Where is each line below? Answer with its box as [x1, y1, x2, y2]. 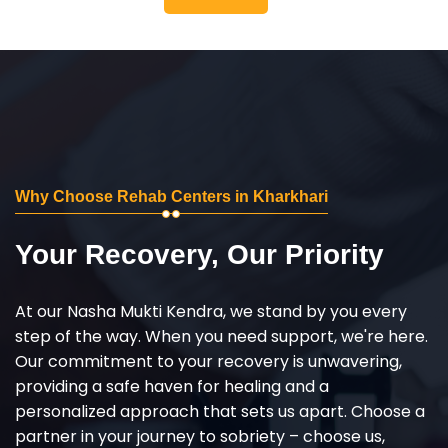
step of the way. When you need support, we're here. [15, 324, 428, 348]
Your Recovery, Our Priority [15, 238, 384, 270]
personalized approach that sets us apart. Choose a [15, 399, 425, 423]
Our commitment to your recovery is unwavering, [15, 349, 402, 373]
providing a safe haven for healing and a [15, 374, 329, 398]
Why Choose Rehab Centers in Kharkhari [15, 187, 328, 205]
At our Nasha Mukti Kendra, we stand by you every [15, 299, 407, 323]
